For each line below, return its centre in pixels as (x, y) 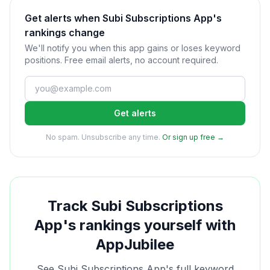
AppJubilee (135, 244)
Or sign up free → (193, 137)
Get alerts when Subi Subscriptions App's (123, 18)
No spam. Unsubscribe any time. (103, 137)
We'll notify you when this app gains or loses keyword (133, 48)
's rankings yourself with (149, 225)
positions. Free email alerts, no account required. (121, 60)
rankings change (65, 33)
